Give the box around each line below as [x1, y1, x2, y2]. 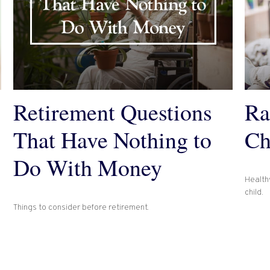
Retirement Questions [13, 96, 213, 128]
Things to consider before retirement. [13, 202, 149, 213]
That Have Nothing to [13, 124, 212, 155]
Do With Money [13, 152, 163, 183]
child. [244, 187, 263, 198]
